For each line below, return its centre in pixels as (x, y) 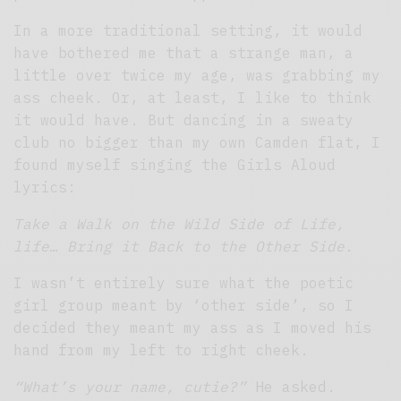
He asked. (296, 387)
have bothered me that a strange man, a (184, 53)
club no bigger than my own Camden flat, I (197, 143)
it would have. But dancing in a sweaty (184, 120)
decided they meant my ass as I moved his (193, 328)
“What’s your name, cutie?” (135, 387)
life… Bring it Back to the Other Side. (184, 247)
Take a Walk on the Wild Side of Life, (179, 224)
